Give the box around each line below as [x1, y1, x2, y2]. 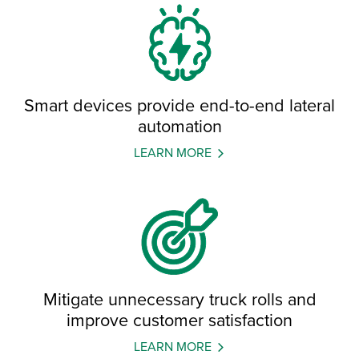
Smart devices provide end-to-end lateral [24, 93, 335, 118]
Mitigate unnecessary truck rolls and [42, 287, 317, 312]
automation [137, 114, 222, 139]
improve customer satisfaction [67, 308, 292, 333]
